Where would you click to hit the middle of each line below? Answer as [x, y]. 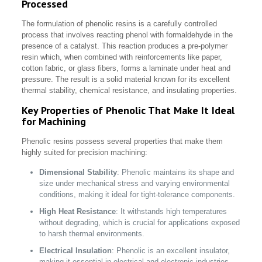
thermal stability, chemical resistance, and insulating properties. [130, 91]
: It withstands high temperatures [172, 212]
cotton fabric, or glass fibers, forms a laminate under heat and [126, 68]
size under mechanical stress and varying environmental [135, 184]
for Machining [54, 122]
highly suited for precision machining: [85, 153]
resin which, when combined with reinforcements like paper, [122, 57]
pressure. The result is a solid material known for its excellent [126, 80]
